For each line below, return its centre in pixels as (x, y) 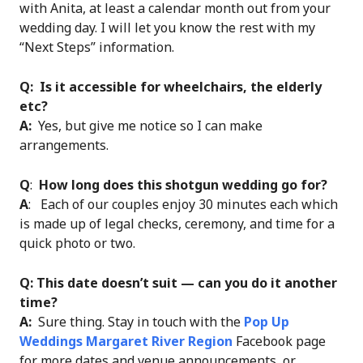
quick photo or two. (77, 243)
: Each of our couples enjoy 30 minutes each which (183, 204)
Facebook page (279, 341)
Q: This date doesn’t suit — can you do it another (178, 282)
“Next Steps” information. (97, 47)
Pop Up (267, 321)
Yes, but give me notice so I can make (147, 125)
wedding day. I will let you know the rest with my (167, 27)
